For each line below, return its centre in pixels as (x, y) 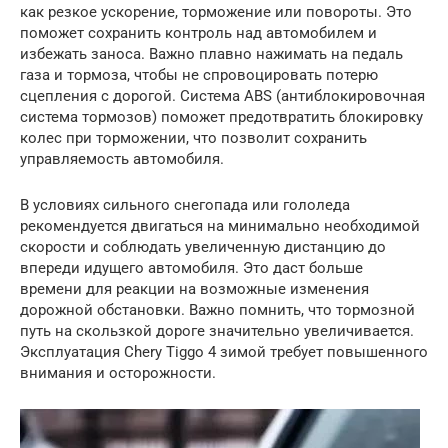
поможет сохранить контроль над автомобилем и (198, 33)
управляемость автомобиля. (122, 159)
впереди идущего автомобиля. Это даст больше (191, 268)
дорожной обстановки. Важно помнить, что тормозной (217, 310)
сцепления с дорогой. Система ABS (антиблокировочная (222, 96)
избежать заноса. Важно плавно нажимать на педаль (211, 54)
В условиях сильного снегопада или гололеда (185, 205)
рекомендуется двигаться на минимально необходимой (220, 226)
